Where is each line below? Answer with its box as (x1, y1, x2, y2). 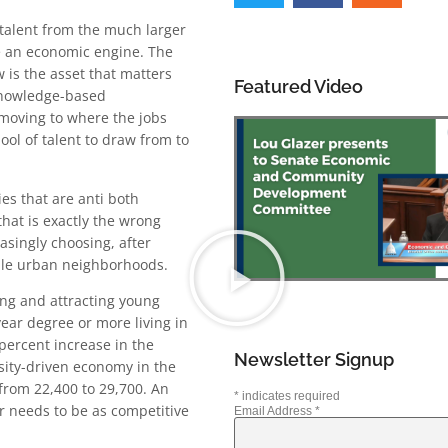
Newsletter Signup (233, 349, 394, 371)
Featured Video (233, 76, 363, 98)
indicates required (238, 389, 340, 404)
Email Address (233, 404, 315, 419)
